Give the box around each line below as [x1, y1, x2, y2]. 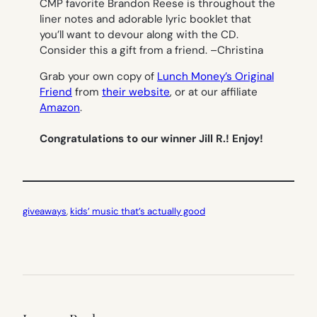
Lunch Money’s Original [157, 69, 274, 83]
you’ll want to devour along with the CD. [40, 27, 238, 42]
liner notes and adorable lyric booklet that [40, 11, 251, 26]
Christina [217, 42, 263, 57]
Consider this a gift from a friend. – [40, 42, 217, 57]
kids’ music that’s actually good [70, 204, 205, 217]
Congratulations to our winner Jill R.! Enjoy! [40, 131, 266, 146]
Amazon [40, 100, 80, 115]
